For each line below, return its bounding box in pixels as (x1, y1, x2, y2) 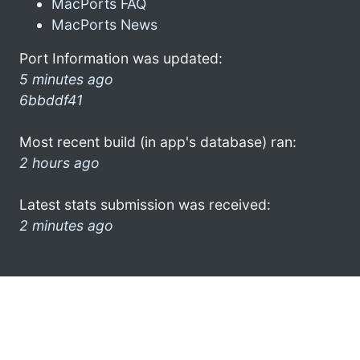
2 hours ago (19, 153, 100, 171)
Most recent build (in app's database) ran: (19, 133, 297, 150)
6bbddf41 (19, 91, 83, 108)
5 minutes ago (19, 70, 113, 88)
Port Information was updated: (19, 49, 223, 67)
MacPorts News (51, 15, 157, 33)
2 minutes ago (19, 216, 113, 234)
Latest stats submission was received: (19, 195, 271, 213)
